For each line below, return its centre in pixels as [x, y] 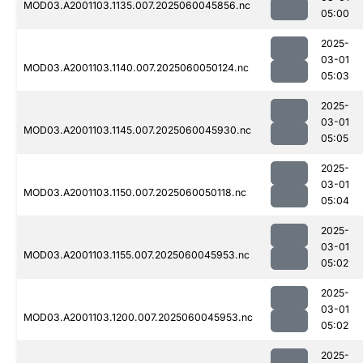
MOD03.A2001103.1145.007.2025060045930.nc [137, 130]
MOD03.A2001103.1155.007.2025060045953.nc [137, 255]
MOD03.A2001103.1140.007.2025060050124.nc [136, 68]
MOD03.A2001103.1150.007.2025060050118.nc [135, 193]
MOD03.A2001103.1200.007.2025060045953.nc [138, 318]
